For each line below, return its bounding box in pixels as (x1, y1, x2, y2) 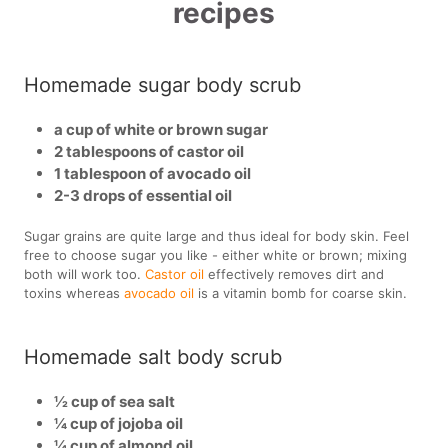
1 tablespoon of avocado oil (54, 163, 252, 183)
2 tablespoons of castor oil (54, 141, 245, 161)
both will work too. (24, 265, 146, 282)
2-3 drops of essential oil (54, 185, 233, 205)
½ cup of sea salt (54, 391, 176, 411)
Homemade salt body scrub (24, 344, 283, 369)
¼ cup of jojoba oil (54, 413, 184, 433)
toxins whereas (24, 284, 125, 301)
